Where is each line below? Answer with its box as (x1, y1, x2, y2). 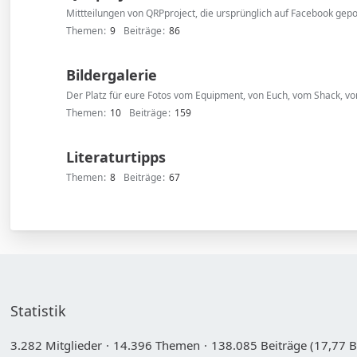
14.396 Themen (113, 337, 201, 353)
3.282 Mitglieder (10, 337, 103, 353)
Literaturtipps (66, 147, 167, 167)
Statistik (10, 301, 67, 320)
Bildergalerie (66, 65, 158, 84)
